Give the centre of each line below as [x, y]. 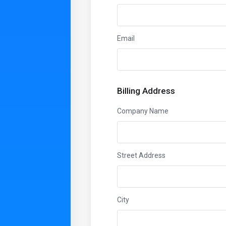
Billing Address [146, 91]
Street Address [141, 155]
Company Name [143, 111]
